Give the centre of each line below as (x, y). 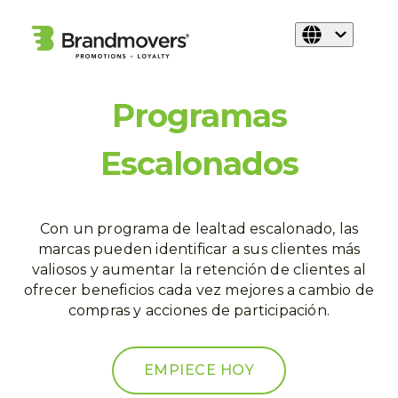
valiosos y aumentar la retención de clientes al (199, 270)
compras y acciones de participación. (199, 310)
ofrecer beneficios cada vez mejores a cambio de (199, 290)
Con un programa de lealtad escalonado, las (199, 229)
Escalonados (199, 163)
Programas (199, 115)
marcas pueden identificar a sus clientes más (199, 249)
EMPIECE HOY (199, 370)
